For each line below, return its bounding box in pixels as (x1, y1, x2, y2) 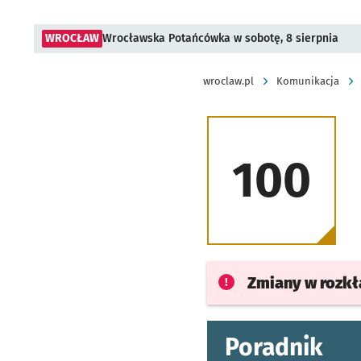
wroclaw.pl (203, 75, 254, 87)
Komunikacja (276, 75, 339, 87)
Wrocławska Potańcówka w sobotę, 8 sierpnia (102, 31, 338, 45)
